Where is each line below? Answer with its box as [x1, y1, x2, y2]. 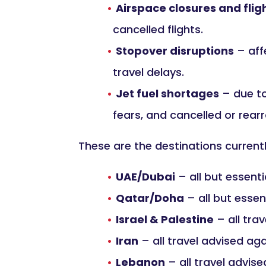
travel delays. [113, 64, 184, 80]
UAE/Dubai [116, 169, 175, 184]
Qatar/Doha [116, 190, 184, 205]
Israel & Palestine [116, 211, 214, 227]
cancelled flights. [113, 21, 203, 37]
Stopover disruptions [116, 43, 234, 58]
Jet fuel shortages [116, 85, 219, 101]
